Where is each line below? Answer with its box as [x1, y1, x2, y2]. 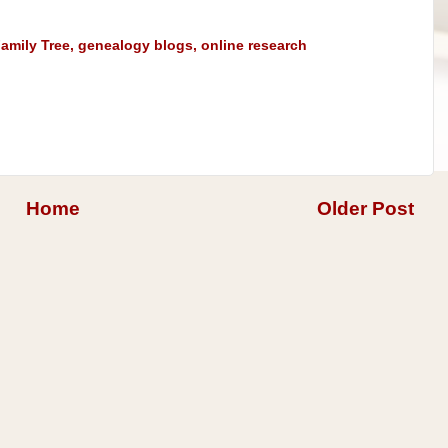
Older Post [317, 197, 414, 219]
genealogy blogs [78, 37, 193, 53]
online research [201, 37, 307, 53]
